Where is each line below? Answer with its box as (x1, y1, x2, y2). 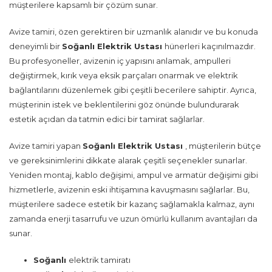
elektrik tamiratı (69, 255, 131, 265)
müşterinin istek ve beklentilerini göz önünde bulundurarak (9, 100, 239, 109)
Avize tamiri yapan (9, 141, 83, 151)
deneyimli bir (9, 41, 62, 51)
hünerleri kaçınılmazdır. (165, 41, 256, 51)
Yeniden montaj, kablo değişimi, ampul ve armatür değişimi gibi (9, 170, 258, 180)
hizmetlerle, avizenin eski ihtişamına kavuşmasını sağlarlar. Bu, (9, 185, 250, 194)
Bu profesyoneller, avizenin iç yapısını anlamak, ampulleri (9, 56, 231, 66)
